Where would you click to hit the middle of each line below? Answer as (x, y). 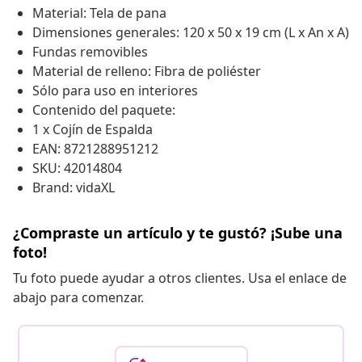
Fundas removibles (90, 52)
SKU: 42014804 (77, 168)
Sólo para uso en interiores (115, 91)
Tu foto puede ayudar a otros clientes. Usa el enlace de (180, 278)
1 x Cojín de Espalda (93, 130)
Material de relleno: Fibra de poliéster (147, 72)
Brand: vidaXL (74, 188)
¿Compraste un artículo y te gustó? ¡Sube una (178, 233)
